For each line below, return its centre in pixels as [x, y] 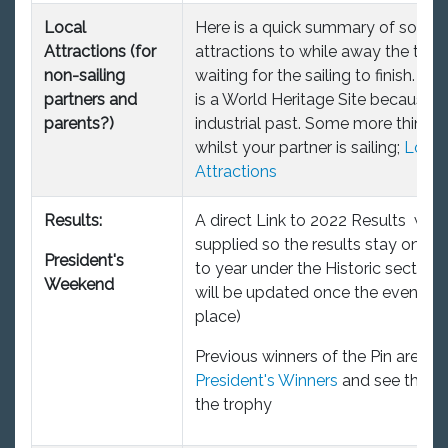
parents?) [81, 123]
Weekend [79, 284]
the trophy [233, 404]
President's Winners [266, 380]
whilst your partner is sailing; [299, 147]
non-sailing [84, 75]
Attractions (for [100, 51]
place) [218, 316]
